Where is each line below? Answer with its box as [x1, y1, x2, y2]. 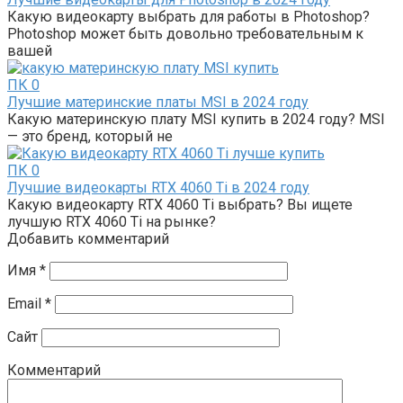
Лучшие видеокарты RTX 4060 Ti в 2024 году [7, 178, 309, 196]
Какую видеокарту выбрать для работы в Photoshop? [7, 7, 370, 25]
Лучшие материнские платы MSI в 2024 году [7, 93, 309, 111]
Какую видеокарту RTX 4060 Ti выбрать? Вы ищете [7, 195, 353, 213]
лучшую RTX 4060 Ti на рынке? [7, 212, 216, 230]
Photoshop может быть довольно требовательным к [7, 24, 363, 42]
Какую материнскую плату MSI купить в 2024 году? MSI [7, 110, 385, 128]
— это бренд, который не [7, 127, 173, 145]
